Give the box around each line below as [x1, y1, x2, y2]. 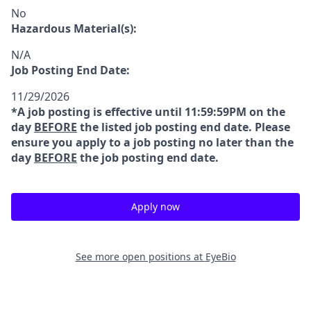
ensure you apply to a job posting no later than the [11, 135, 294, 150]
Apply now [131, 200, 180, 213]
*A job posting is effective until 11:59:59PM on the [11, 104, 285, 119]
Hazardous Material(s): [11, 21, 137, 36]
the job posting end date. [77, 150, 219, 165]
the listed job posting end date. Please [77, 119, 290, 135]
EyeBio [205, 250, 236, 263]
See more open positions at [75, 250, 205, 263]
